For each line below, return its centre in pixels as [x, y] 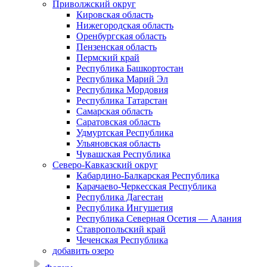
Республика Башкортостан [130, 69]
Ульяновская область [118, 144]
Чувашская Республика [123, 154]
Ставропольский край [121, 229]
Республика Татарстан [122, 101]
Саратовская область [118, 122]
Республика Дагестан [120, 197]
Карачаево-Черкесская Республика [146, 187]
